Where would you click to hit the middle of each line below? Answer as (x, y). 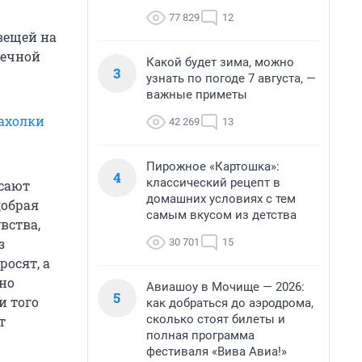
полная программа (200, 335)
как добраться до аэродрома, (230, 303)
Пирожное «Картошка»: (213, 166)
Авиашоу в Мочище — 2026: (225, 287)
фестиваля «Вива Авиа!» (217, 351)
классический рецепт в (213, 183)
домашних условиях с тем (221, 199)
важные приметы (197, 95)
